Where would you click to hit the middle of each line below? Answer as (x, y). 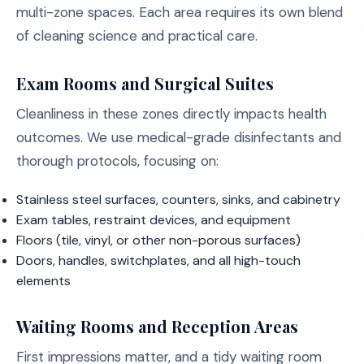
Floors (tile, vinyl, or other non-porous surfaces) (158, 240)
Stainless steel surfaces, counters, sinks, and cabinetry (178, 199)
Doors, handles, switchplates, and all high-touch (158, 260)
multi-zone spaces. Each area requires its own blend (180, 12)
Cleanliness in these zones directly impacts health (171, 114)
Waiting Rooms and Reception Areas (157, 326)
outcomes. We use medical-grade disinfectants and (179, 137)
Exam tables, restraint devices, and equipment (154, 220)
